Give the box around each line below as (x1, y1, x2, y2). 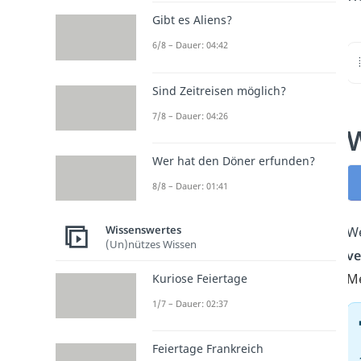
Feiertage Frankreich (152, 341, 263, 357)
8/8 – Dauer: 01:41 (152, 179, 228, 192)
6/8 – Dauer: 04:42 (152, 39, 228, 52)
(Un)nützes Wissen (106, 236, 197, 251)
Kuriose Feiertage (152, 271, 247, 287)
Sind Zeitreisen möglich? (152, 82, 286, 98)
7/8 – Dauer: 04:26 (152, 109, 228, 122)
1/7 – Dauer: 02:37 (152, 297, 228, 310)
